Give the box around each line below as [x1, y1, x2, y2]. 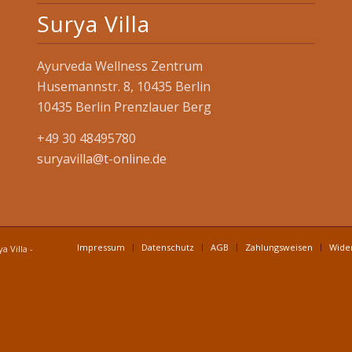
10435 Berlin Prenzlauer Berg [36, 98, 211, 116]
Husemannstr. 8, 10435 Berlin [36, 78, 211, 96]
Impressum [77, 240, 125, 253]
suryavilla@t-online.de [36, 149, 167, 167]
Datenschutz [141, 240, 194, 253]
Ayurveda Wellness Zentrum [36, 57, 203, 75]
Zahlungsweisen [245, 240, 313, 253]
